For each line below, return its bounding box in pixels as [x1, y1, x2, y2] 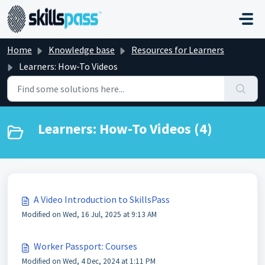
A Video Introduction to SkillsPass [34, 193, 170, 205]
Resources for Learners [131, 44, 224, 56]
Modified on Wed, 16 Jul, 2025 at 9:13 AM [22, 209, 157, 219]
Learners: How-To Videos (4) [38, 119, 212, 138]
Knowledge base [49, 44, 115, 56]
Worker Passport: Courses [34, 240, 137, 252]
